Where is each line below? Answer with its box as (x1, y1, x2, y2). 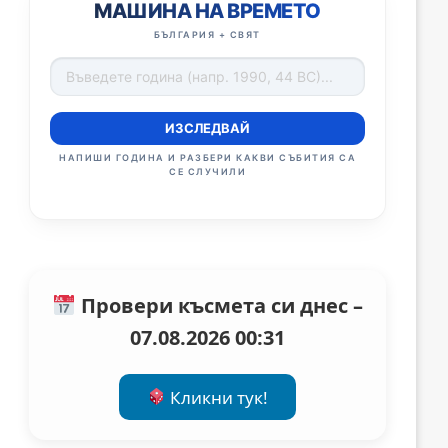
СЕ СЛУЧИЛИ (169, 166, 247, 178)
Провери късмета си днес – (75, 292, 363, 320)
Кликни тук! (166, 385, 269, 409)
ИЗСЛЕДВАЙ (165, 120, 251, 137)
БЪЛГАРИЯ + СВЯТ (154, 29, 261, 41)
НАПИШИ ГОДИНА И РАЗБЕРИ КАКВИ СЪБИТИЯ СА (59, 152, 357, 164)
